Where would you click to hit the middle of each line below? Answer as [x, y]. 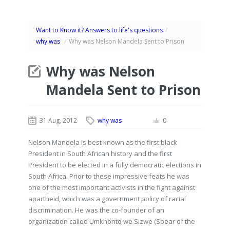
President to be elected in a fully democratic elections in [115, 165]
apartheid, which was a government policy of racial [107, 199]
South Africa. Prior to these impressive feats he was [109, 176]
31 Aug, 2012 [58, 120]
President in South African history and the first [100, 154]
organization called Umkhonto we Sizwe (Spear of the [112, 221]
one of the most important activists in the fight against [112, 187]
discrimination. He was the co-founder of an [96, 210]
